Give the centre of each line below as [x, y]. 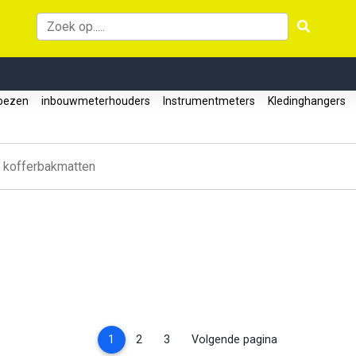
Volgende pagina [235, 339]
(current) [137, 339]
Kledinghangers [307, 101]
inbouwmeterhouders [96, 101]
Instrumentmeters [209, 101]
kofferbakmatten [49, 166]
